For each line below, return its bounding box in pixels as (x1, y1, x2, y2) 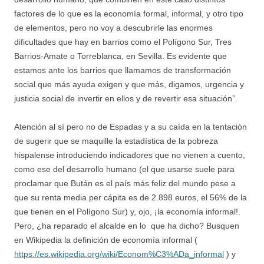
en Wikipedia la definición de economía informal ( (14, 235, 197, 245)
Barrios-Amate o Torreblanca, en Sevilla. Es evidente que (14, 51, 227, 61)
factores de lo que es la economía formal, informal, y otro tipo (14, 8, 243, 18)
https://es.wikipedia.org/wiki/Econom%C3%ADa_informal (14, 249, 224, 259)
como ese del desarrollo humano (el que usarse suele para (14, 164, 235, 174)
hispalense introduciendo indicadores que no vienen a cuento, (14, 150, 245, 160)
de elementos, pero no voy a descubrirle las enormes (14, 22, 213, 32)
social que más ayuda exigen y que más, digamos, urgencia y (14, 79, 244, 89)
